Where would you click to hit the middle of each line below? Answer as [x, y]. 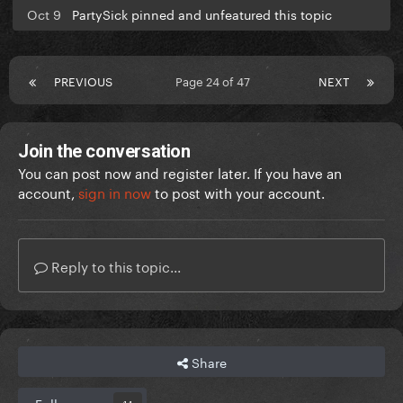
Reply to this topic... [114, 266]
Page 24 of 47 [215, 81]
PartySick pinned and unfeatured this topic [202, 14]
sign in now [115, 192]
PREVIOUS [83, 81]
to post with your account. [238, 192]
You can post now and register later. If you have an [180, 172]
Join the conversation [104, 152]
